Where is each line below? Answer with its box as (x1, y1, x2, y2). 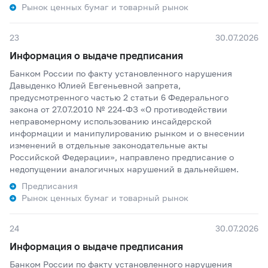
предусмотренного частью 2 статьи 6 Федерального (10, 92, 229, 102)
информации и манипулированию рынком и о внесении (10, 128, 245, 138)
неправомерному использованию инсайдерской (10, 116, 212, 126)
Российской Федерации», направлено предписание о (10, 152, 234, 162)
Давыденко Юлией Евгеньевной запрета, (10, 80, 181, 90)
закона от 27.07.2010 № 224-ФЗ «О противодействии (10, 104, 227, 114)
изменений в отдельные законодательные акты (10, 140, 208, 150)
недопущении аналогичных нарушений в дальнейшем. (10, 164, 239, 174)
